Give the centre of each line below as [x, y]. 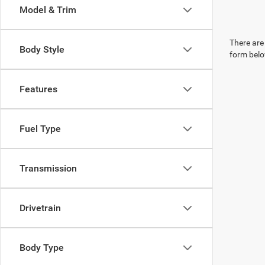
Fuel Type [40, 129]
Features [38, 89]
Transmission [48, 168]
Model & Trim [48, 10]
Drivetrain [40, 208]
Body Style [42, 49]
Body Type [42, 248]
